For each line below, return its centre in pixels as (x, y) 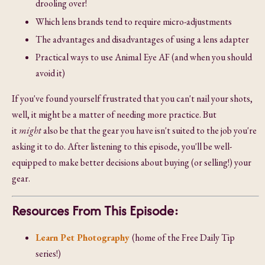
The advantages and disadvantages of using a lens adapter (142, 39)
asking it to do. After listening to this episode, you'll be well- (122, 147)
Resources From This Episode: (95, 211)
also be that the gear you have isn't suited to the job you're (150, 131)
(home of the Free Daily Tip (183, 238)
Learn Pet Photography (83, 238)
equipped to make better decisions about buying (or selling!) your (132, 163)
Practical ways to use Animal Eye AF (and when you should (144, 57)
